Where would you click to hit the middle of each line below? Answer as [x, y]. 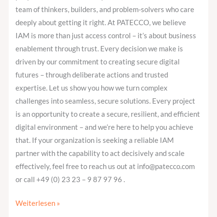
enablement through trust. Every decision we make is [100, 49]
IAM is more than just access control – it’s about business [106, 36]
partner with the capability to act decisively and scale [100, 154]
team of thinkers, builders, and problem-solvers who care [105, 10]
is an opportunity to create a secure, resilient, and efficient [108, 114]
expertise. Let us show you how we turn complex [92, 88]
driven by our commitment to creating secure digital [98, 62]
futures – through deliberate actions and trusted [92, 75]
